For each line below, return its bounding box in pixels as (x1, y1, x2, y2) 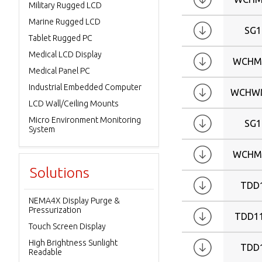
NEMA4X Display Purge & (29, 196, 120, 205)
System (29, 125, 55, 134)
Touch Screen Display (29, 222, 106, 231)
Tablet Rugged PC (29, 33, 92, 43)
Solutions (30, 164, 89, 181)
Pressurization (29, 205, 81, 215)
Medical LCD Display (29, 50, 102, 59)
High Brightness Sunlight (29, 238, 118, 247)
